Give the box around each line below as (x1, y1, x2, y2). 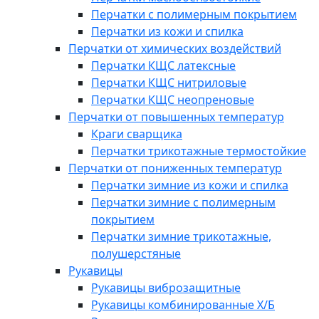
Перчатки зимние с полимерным (91, 194, 276, 210)
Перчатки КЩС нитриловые (91, 75, 246, 90)
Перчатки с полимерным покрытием (91, 6, 297, 22)
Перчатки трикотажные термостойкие (91, 143, 306, 159)
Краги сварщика (91, 126, 182, 142)
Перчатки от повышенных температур (68, 109, 284, 125)
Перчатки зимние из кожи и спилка (91, 177, 288, 193)
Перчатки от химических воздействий (68, 41, 281, 56)
